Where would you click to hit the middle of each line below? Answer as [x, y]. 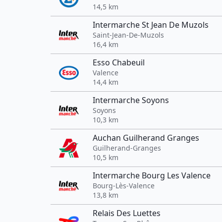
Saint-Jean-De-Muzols [128, 35]
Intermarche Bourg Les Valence [152, 175]
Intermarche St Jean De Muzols [151, 25]
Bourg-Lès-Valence [124, 186]
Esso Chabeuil [119, 62]
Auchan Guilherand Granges [146, 138]
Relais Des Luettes [127, 213]
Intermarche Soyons [131, 100]
